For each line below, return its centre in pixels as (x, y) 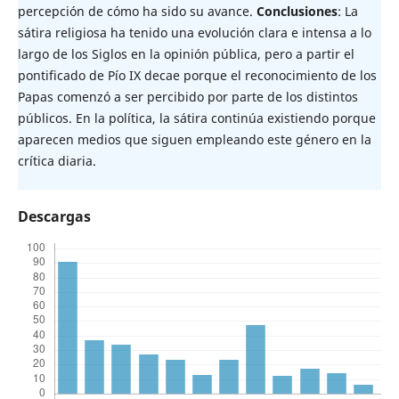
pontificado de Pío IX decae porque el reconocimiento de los (197, 75)
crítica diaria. (57, 160)
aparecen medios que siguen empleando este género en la (194, 139)
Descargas (54, 216)
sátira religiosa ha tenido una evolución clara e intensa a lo (194, 32)
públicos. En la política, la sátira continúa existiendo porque (196, 118)
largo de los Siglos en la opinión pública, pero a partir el (186, 53)
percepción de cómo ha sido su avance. (137, 11)
